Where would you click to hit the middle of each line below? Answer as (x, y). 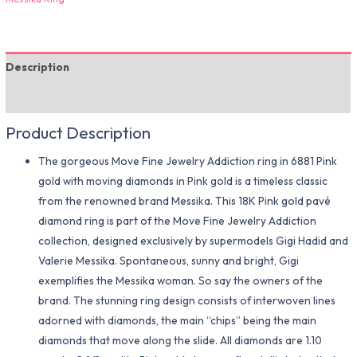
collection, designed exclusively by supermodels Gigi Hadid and (194, 241)
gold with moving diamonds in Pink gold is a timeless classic (183, 181)
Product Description (78, 132)
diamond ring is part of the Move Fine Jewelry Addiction (178, 221)
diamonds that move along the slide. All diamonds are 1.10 (180, 341)
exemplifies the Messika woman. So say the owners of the (181, 281)
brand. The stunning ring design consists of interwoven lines (187, 301)
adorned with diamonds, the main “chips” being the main (178, 321)
